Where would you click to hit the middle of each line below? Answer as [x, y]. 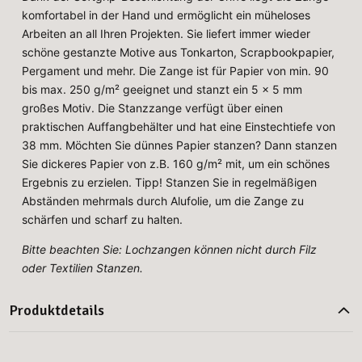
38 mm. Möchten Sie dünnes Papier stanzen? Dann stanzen [180, 145]
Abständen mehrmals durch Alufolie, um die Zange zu [163, 201]
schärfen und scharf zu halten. [103, 220]
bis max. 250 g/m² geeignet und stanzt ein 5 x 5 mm [162, 90]
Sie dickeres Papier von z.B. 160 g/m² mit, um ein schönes [176, 164]
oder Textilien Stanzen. [83, 268]
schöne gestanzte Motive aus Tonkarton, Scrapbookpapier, [179, 53]
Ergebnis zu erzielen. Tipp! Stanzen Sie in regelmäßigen [170, 183]
